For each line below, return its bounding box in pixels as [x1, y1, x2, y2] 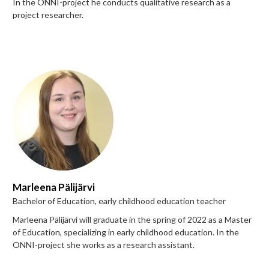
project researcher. [13, 9, 83, 20]
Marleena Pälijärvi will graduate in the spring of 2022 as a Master [13, 214, 252, 225]
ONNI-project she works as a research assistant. [13, 239, 195, 250]
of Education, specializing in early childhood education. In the [13, 226, 239, 237]
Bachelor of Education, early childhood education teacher [13, 195, 226, 206]
